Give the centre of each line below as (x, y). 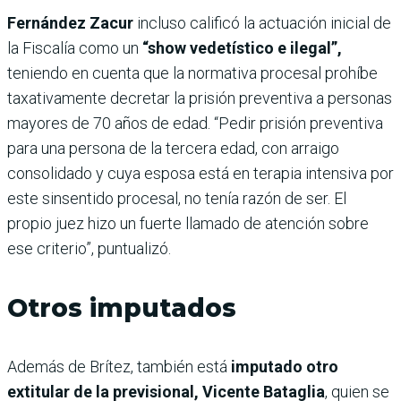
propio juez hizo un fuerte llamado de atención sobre (188, 223)
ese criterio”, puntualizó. (89, 248)
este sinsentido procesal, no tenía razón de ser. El (177, 198)
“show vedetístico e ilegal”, (242, 47)
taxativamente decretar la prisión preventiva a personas (200, 98)
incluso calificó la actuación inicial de (262, 22)
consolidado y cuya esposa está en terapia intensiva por (200, 173)
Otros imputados (122, 307)
